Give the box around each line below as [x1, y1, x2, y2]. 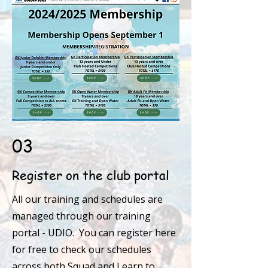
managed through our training [12, 209, 151, 223]
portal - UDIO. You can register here [12, 226, 176, 239]
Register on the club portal [12, 166, 169, 184]
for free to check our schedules [12, 243, 151, 256]
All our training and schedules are [12, 193, 163, 206]
